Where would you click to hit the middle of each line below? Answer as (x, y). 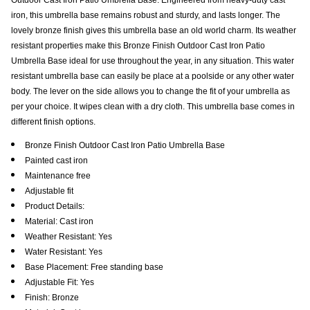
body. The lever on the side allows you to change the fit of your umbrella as (151, 91)
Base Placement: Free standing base (94, 267)
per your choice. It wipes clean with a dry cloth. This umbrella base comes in (153, 106)
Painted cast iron (56, 160)
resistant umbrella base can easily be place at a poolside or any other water (153, 76)
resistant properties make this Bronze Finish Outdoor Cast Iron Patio (138, 45)
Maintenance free (58, 175)
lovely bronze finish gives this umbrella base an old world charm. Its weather (154, 30)
